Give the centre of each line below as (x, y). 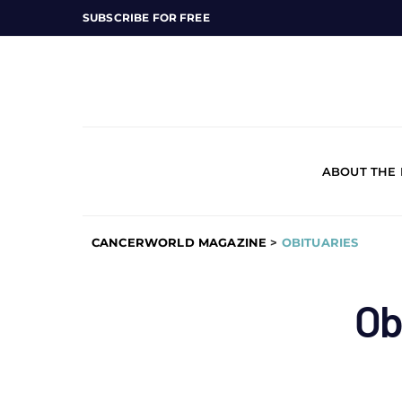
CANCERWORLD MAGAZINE (179, 242)
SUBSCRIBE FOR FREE (146, 17)
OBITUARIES (320, 242)
